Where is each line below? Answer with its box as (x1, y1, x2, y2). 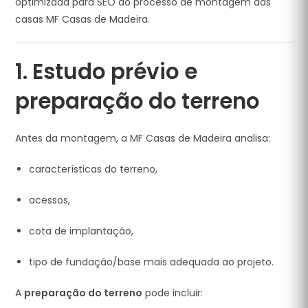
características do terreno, (29, 162, 158, 176)
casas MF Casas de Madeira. (15, 12, 151, 26)
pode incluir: (142, 286, 203, 300)
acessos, (29, 193, 71, 207)
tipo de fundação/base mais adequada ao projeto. (29, 255, 274, 269)
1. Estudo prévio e (15, 56, 198, 87)
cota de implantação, (29, 224, 134, 238)
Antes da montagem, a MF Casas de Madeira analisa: (15, 131, 271, 145)
